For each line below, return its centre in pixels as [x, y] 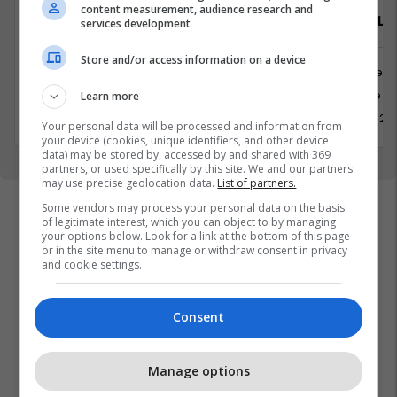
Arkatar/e [60, 21]
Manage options [198, 370]
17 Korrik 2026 [85, 118]
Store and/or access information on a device [194, 59]
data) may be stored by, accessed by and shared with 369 [187, 155]
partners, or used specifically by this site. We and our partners [198, 169]
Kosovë [359, 95]
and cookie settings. [92, 265]
